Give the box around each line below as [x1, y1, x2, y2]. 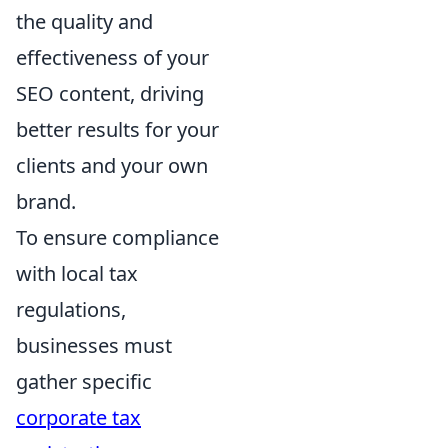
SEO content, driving [16, 80, 204, 107]
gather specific [16, 368, 152, 395]
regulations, [16, 296, 126, 323]
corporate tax [16, 404, 141, 431]
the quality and [16, 8, 153, 35]
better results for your [16, 116, 219, 143]
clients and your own [16, 152, 208, 179]
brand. [16, 188, 76, 215]
